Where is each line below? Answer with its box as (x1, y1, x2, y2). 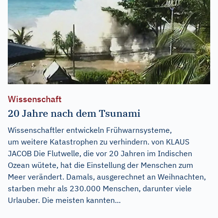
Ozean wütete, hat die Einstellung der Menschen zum (8, 160, 193, 170)
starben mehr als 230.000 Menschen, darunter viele (8, 183, 192, 194)
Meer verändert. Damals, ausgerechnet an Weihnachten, (8, 172, 206, 182)
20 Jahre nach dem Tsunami (8, 107, 140, 120)
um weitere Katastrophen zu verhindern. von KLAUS (8, 137, 189, 147)
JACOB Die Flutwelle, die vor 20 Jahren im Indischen (8, 148, 192, 159)
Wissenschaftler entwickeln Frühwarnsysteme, (8, 125, 172, 135)
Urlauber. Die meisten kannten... (8, 195, 121, 205)
